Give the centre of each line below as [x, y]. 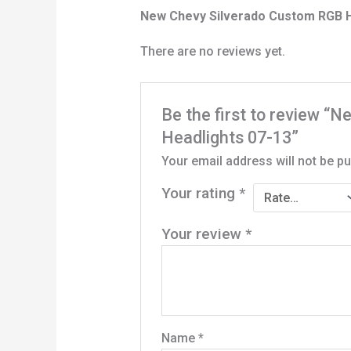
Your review [204, 233]
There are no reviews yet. [212, 52]
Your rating [201, 193]
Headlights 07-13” [230, 137]
